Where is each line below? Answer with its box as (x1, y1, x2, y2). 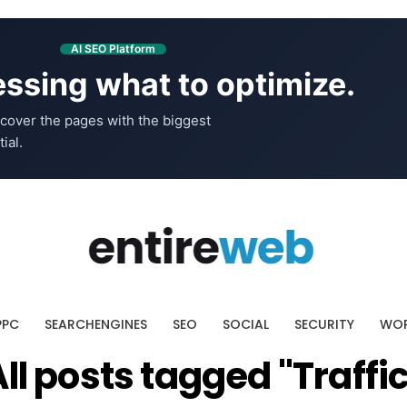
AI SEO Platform (70, 42, 155, 55)
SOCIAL (222, 315, 269, 333)
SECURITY (293, 315, 354, 333)
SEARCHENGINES (44, 315, 147, 333)
